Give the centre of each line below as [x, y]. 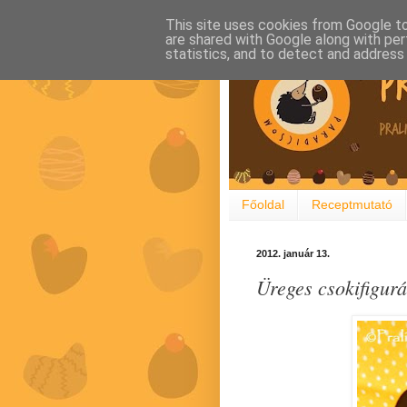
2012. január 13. [293, 253]
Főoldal [263, 205]
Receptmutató [352, 205]
